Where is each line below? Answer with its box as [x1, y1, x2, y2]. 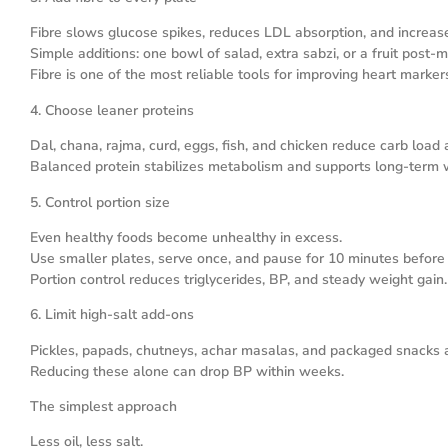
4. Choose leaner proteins [30, 100, 194, 120]
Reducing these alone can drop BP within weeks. [30, 361, 344, 381]
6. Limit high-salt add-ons [30, 305, 194, 325]
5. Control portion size [30, 192, 170, 212]
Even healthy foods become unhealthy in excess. [30, 227, 342, 247]
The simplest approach [30, 397, 177, 417]
